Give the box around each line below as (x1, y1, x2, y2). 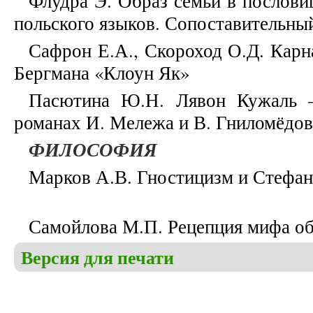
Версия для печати (21, 244, 174, 271)
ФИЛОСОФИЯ (29, 136, 157, 163)
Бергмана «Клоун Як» (14, 60, 189, 86)
